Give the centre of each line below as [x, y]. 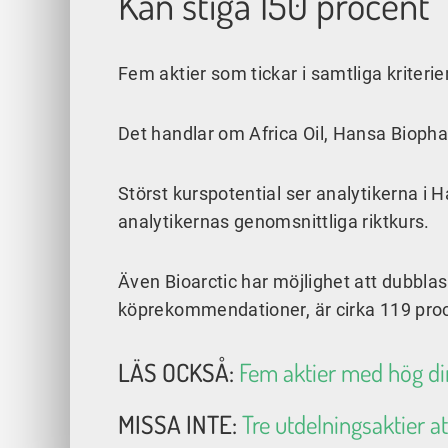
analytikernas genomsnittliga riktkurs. [274, 222]
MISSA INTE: [180, 424]
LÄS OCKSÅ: [178, 372]
